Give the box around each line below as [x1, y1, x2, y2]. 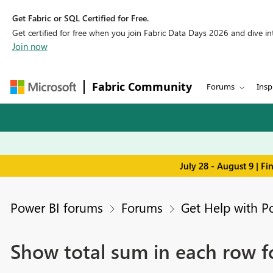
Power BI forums [10, 199, 103, 216]
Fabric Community [92, 79, 192, 94]
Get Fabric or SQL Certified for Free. [12, 12, 149, 24]
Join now [12, 40, 48, 52]
